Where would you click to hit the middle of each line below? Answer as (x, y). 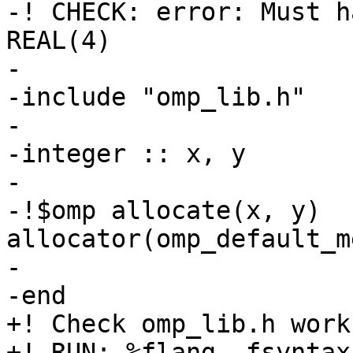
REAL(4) (59, 41)
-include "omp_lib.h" (156, 97)
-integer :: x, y (126, 154)
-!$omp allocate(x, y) (163, 211)
